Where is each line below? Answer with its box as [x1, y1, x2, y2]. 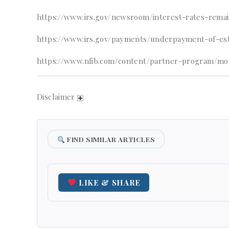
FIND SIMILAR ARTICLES [65, 134, 155, 144]
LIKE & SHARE [76, 177, 141, 188]
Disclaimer [37, 91, 78, 102]
